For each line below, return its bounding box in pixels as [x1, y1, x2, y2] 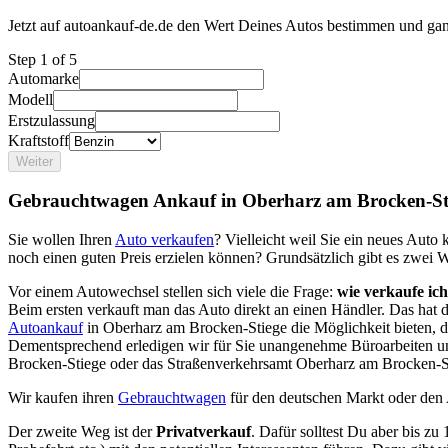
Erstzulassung [8, 111, 95, 129]
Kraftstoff [8, 131, 69, 149]
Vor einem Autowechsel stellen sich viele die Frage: [8, 283, 337, 301]
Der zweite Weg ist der [8, 423, 156, 441]
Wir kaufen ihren [8, 389, 118, 407]
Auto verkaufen [115, 231, 214, 249]
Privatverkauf [156, 423, 251, 441]
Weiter [16, 153, 53, 169]
